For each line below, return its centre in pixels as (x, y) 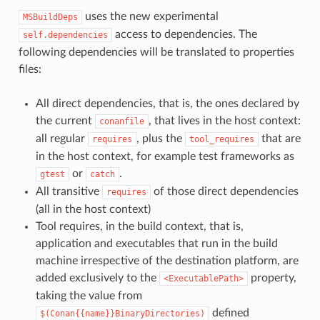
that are (279, 139)
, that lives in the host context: (224, 121)
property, (272, 278)
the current (65, 121)
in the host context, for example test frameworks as (165, 157)
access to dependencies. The (184, 35)
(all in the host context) (93, 210)
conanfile (121, 122)
